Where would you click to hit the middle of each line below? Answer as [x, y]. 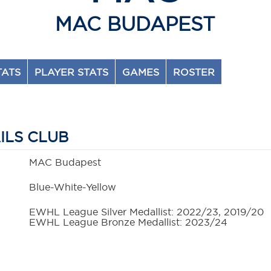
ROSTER [194, 72]
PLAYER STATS [72, 72]
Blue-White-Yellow [73, 187]
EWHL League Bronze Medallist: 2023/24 [129, 222]
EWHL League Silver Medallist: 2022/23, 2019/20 [147, 212]
